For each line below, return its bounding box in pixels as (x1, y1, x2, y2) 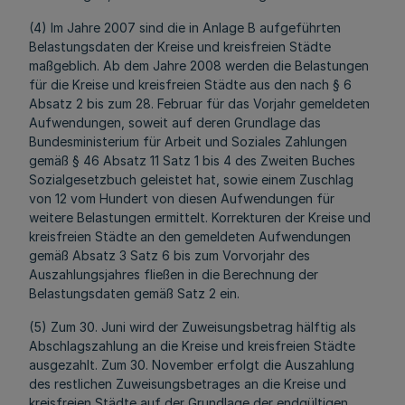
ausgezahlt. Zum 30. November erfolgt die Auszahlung (29, 357, 354, 372)
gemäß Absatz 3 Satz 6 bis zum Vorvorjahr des (29, 248, 310, 263)
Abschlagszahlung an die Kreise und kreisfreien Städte (29, 338, 355, 353)
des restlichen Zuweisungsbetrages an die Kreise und (29, 376, 346, 391)
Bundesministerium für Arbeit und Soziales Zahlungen (29, 134, 347, 149)
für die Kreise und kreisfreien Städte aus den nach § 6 (29, 77, 352, 92)
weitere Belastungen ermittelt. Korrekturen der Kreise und (29, 210, 371, 225)
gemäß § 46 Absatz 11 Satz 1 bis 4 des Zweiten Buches (29, 153, 355, 168)
